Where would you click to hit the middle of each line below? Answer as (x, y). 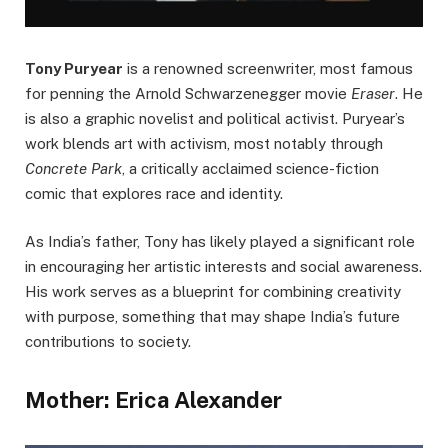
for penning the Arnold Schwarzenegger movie (188, 93)
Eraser (373, 93)
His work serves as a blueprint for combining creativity (213, 291)
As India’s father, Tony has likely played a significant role (220, 241)
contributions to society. (108, 341)
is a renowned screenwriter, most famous (268, 68)
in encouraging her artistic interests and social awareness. (223, 266)
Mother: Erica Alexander (153, 400)
